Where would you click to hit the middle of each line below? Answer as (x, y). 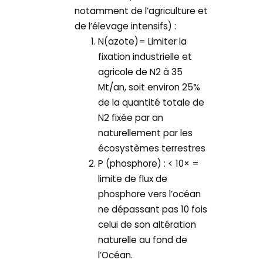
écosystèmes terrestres (152, 148)
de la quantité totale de (151, 102)
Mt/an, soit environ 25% (149, 87)
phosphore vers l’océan (150, 194)
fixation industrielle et (145, 56)
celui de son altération (147, 224)
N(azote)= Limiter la (143, 41)
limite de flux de (133, 178)
